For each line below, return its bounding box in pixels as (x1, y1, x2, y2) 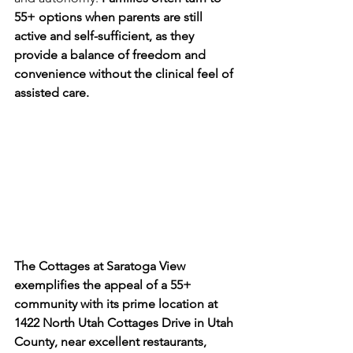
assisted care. (14, 84, 89, 100)
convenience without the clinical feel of (14, 65, 236, 81)
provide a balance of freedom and (14, 46, 209, 62)
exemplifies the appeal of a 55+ (14, 277, 195, 293)
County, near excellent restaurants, (14, 334, 210, 350)
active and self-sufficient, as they (14, 28, 197, 43)
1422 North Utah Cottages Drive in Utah (14, 315, 236, 331)
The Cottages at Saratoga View (14, 258, 188, 274)
